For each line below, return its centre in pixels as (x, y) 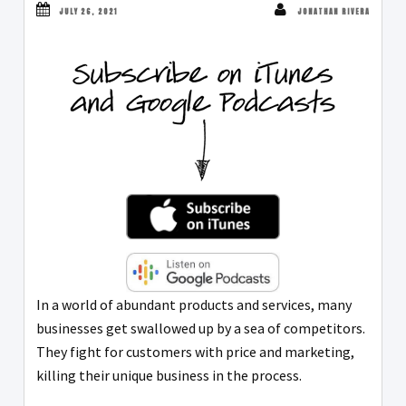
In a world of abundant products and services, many (194, 304)
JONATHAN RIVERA (333, 12)
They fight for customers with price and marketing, (195, 351)
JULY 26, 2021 (88, 12)
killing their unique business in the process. (169, 375)
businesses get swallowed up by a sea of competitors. (201, 328)
